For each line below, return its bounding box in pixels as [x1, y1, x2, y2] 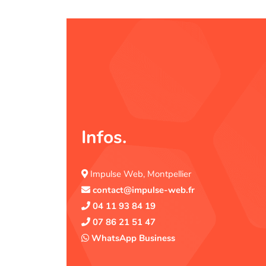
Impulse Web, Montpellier [88, 167, 191, 180]
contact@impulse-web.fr [93, 183, 195, 196]
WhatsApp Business [89, 232, 175, 244]
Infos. [81, 125, 126, 150]
